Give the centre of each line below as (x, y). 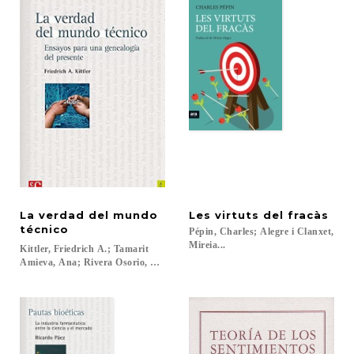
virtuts (237, 215)
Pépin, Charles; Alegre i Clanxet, (262, 232)
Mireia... (207, 245)
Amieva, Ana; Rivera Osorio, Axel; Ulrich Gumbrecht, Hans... (157, 262)
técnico (44, 229)
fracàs (308, 215)
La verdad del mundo (91, 215)
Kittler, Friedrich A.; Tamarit (86, 249)
